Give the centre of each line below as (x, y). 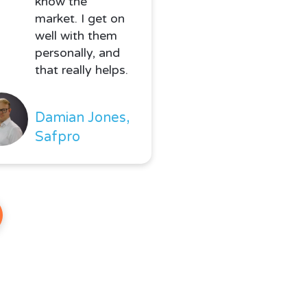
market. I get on (79, 19)
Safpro (57, 137)
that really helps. (81, 70)
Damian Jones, (82, 118)
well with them (76, 36)
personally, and (77, 53)
